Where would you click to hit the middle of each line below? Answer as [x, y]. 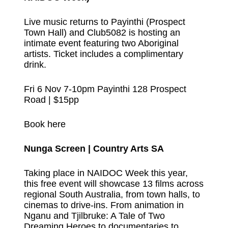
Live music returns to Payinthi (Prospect [104, 22]
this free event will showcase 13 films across [113, 183]
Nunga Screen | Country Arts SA [94, 148]
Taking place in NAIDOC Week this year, [106, 173]
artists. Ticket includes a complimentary [103, 54]
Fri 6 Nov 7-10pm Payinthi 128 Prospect [105, 89]
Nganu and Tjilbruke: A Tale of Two [94, 216]
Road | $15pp [51, 99]
